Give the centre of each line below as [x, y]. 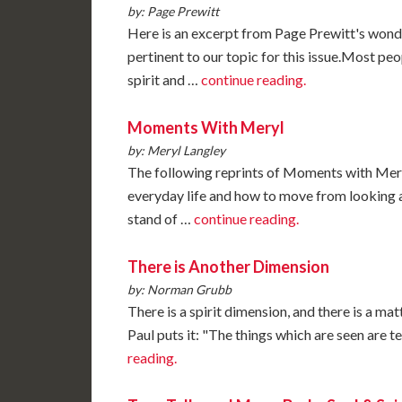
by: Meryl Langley [176, 150]
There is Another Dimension [228, 266]
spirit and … [164, 79]
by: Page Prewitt [173, 11]
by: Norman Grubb [179, 289]
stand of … [161, 218]
